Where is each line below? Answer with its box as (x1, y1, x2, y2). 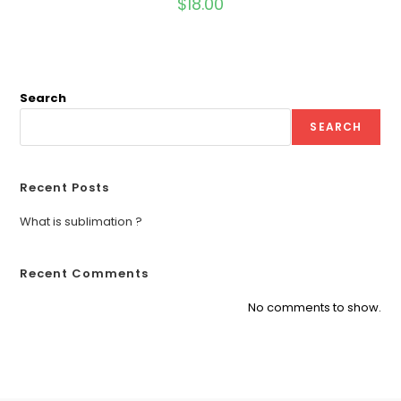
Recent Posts (20, 179, 110, 197)
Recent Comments (20, 265, 149, 283)
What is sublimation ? (20, 213, 143, 231)
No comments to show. (247, 299, 381, 317)
